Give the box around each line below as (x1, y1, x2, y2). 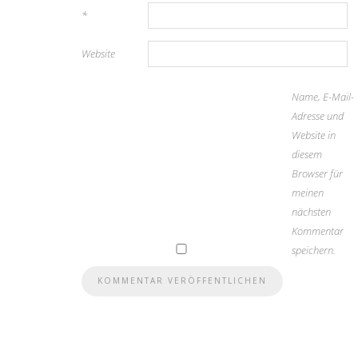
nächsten (292, 204, 331, 219)
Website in (292, 127, 336, 142)
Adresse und (292, 108, 344, 123)
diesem (292, 146, 322, 161)
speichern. (292, 242, 336, 257)
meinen (292, 185, 324, 200)
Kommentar (292, 223, 344, 238)
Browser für (292, 165, 343, 181)
